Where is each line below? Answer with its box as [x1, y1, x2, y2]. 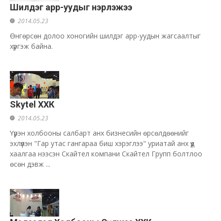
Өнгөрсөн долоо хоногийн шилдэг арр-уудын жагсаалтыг [10, 31, 201, 40]
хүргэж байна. [10, 41, 53, 51]
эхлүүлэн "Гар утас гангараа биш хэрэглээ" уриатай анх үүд [10, 139, 194, 148]
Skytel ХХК [10, 99, 54, 110]
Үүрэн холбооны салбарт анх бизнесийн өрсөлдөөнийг [10, 128, 189, 138]
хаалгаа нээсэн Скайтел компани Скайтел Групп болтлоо [10, 149, 202, 158]
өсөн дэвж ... [10, 159, 50, 169]
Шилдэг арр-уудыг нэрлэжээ [10, 2, 132, 12]
